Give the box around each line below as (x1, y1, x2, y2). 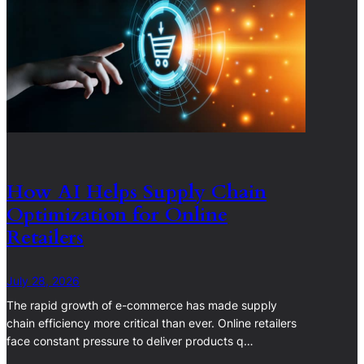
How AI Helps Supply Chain (6, 178, 266, 206)
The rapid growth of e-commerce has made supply (6, 298, 277, 313)
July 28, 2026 (6, 274, 80, 288)
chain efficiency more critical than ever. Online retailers (6, 316, 297, 331)
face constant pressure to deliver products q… (6, 334, 253, 349)
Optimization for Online (6, 201, 227, 228)
